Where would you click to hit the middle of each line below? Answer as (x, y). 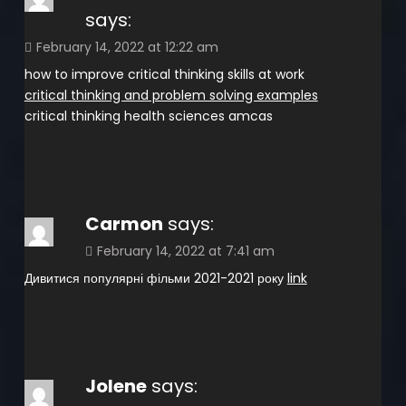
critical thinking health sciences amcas (148, 116)
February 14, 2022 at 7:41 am (185, 251)
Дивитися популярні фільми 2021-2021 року (155, 278)
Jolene (116, 386)
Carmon (124, 223)
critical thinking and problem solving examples (171, 95)
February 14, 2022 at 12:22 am (127, 47)
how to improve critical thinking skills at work (164, 74)
